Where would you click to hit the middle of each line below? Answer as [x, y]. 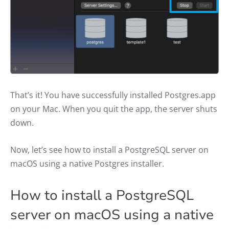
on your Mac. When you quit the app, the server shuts [114, 109]
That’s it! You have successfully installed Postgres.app [113, 95]
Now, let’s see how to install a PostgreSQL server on [109, 150]
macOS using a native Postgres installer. [87, 163]
